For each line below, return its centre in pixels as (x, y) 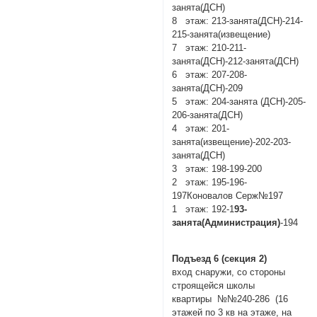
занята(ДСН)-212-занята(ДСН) (236, 62)
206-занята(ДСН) (208, 115)
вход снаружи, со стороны (229, 272)
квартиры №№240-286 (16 (230, 299)
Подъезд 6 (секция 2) (220, 259)
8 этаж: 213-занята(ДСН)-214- (238, 21)
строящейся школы (214, 286)
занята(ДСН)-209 (208, 88)
